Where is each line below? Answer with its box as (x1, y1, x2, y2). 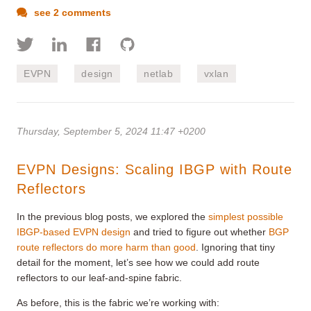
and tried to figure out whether (131, 226, 269, 238)
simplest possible (208, 211, 283, 223)
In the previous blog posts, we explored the (17, 211, 208, 223)
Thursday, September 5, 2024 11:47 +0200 (17, 126, 205, 137)
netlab (144, 68, 174, 80)
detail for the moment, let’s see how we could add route (17, 257, 260, 269)
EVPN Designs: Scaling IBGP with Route (17, 162, 292, 178)
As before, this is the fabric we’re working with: (17, 297, 219, 309)
